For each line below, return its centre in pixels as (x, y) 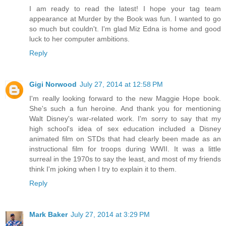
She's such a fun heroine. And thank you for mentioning (125, 108)
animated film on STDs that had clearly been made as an (125, 138)
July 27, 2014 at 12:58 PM (121, 84)
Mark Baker (48, 214)
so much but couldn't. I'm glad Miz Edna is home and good (125, 29)
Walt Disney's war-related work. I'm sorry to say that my (125, 118)
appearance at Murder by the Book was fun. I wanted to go (125, 18)
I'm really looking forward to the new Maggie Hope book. (125, 98)
